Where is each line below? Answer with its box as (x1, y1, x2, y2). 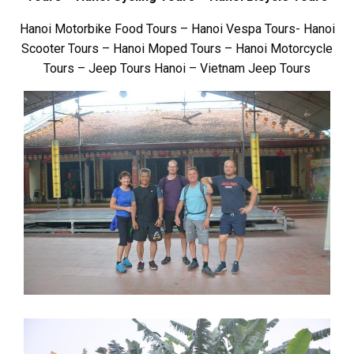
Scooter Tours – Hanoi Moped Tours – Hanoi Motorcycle (21, 40, 333, 56)
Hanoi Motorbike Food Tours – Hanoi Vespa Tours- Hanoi (19, 21, 335, 36)
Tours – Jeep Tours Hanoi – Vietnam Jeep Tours (43, 60, 311, 76)
